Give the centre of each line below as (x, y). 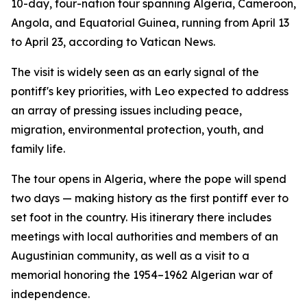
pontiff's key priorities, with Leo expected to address (150, 91)
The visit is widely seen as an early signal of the (135, 72)
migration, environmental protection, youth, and (137, 130)
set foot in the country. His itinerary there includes (141, 217)
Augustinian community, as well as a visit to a (130, 256)
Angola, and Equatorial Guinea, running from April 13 (150, 23)
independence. (50, 294)
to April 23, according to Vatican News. (113, 42)
